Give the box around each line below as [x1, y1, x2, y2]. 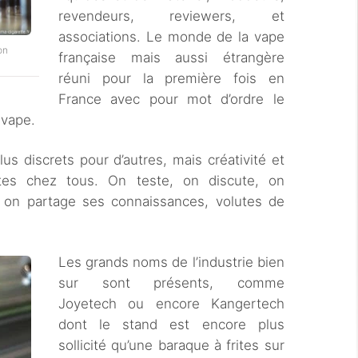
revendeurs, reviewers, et [58, 8, 284, 24]
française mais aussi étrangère [58, 50, 284, 66]
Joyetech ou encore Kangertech [58, 296, 284, 312]
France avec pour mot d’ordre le [58, 91, 284, 107]
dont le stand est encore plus [58, 316, 284, 332]
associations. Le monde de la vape [58, 29, 284, 45]
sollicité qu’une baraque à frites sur [58, 337, 284, 353]
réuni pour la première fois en [58, 70, 284, 86]
